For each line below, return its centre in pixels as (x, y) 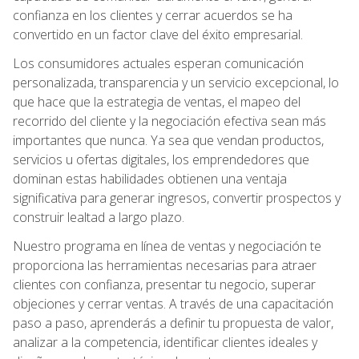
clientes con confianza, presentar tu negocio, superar (164, 284)
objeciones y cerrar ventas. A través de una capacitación (173, 303)
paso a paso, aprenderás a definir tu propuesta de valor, (173, 323)
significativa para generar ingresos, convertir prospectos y (177, 198)
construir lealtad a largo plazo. (99, 217)
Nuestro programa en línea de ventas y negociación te (167, 246)
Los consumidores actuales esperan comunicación (158, 63)
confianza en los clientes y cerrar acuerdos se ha (153, 15)
